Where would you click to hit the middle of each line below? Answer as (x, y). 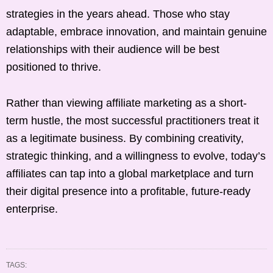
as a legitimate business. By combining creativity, (125, 138)
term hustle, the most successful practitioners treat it (133, 120)
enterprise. (32, 209)
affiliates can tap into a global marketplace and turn (130, 173)
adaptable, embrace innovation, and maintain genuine (136, 31)
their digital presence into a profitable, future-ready (128, 191)
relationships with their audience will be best (113, 49)
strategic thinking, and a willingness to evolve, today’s (136, 156)
